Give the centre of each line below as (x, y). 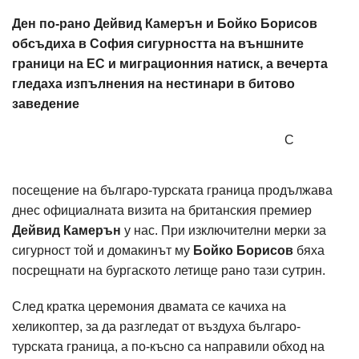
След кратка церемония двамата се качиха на (149, 307)
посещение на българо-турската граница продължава (172, 190)
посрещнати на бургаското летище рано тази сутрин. (169, 270)
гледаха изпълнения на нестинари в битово (153, 84)
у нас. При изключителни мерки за (224, 230)
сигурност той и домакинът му (103, 250)
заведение (46, 104)
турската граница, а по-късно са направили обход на (168, 347)
